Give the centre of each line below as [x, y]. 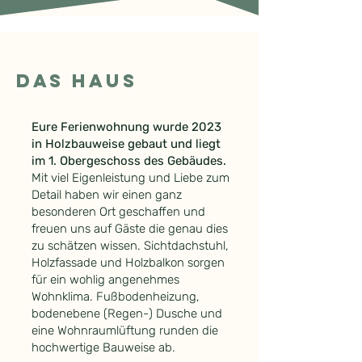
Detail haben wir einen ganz [107, 195]
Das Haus [77, 81]
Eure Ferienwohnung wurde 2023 [126, 127]
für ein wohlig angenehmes [105, 280]
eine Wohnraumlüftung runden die [125, 330]
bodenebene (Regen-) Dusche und [127, 314]
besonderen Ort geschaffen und [118, 212]
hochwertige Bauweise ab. [103, 347]
